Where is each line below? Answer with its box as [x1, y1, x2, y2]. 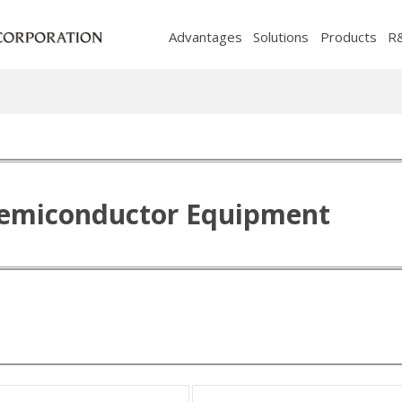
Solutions [253, 28, 310, 47]
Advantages [168, 28, 242, 47]
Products [319, 28, 377, 47]
